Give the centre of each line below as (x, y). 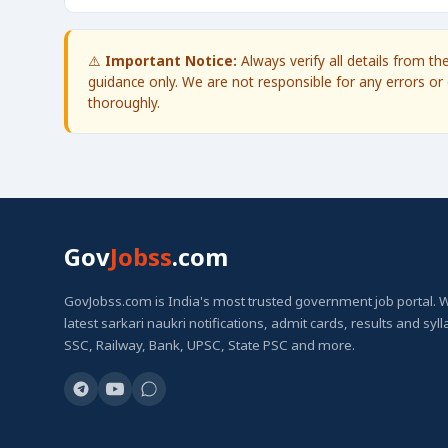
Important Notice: (171, 60)
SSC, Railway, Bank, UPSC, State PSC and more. (209, 345)
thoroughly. (124, 102)
